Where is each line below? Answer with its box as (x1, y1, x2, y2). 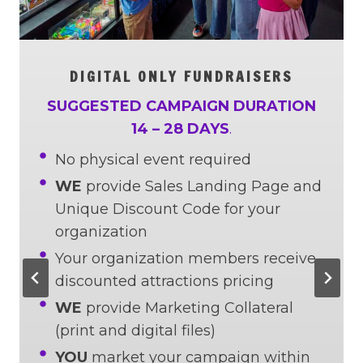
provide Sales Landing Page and (82, 177, 322, 195)
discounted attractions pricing (55, 272, 274, 290)
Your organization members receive (55, 250, 316, 267)
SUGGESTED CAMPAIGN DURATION (47, 97, 316, 115)
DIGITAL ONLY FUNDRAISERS (70, 66, 293, 87)
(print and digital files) (55, 322, 216, 340)
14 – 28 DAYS (131, 120, 229, 138)
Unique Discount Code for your (55, 200, 280, 218)
